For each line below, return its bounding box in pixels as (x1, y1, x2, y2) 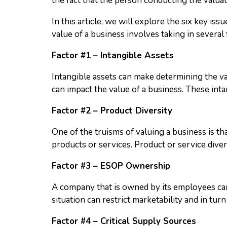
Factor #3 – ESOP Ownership (52, 160, 170, 172)
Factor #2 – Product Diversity (52, 105, 172, 117)
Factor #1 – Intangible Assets (52, 50, 174, 61)
